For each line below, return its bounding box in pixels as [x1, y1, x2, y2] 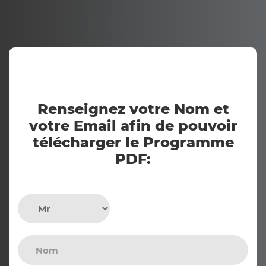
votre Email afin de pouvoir [28, 117, 237, 134]
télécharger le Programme [32, 134, 234, 151]
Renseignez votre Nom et [37, 100, 229, 118]
